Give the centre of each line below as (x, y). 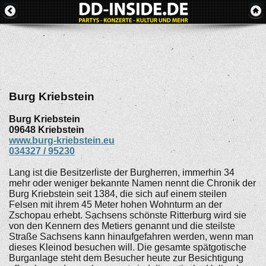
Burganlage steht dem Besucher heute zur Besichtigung (126, 258)
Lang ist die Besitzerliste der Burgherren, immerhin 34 (122, 173)
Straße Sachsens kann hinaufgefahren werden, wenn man (131, 237)
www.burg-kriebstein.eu (62, 141)
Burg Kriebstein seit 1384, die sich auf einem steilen (118, 194)
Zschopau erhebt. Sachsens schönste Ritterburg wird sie (128, 216)
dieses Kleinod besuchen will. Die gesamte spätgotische (128, 248)
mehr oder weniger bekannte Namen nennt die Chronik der (132, 183)
